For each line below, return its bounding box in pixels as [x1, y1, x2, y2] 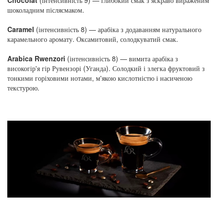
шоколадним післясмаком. [7, 4, 84, 15]
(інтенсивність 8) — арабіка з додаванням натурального [34, 24, 201, 34]
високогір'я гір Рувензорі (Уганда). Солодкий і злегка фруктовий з [7, 63, 205, 73]
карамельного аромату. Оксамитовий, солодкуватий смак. [7, 34, 178, 44]
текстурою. [7, 82, 39, 92]
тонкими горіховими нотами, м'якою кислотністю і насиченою [7, 73, 192, 83]
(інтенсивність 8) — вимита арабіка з [65, 53, 178, 63]
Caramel [7, 24, 34, 34]
